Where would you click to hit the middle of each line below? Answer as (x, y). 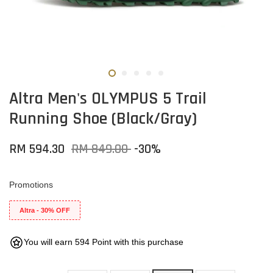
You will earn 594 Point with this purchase (104, 242)
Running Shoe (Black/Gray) (103, 119)
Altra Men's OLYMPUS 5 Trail (108, 99)
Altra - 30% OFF (45, 210)
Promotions (31, 185)
